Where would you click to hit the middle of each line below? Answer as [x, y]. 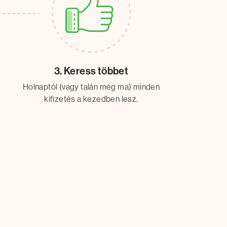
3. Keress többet [91, 71]
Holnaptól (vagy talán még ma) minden [91, 87]
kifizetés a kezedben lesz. [91, 99]
